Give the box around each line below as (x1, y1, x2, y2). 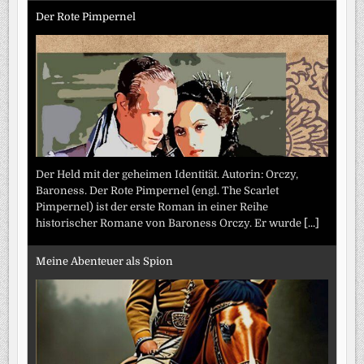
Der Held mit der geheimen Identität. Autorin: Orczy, (36, 168, 299, 181)
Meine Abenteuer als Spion (36, 254, 174, 267)
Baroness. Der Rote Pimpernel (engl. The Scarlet (36, 184, 279, 197)
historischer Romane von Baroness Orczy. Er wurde (36, 217, 305, 230)
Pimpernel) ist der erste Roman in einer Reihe (36, 201, 269, 214)
